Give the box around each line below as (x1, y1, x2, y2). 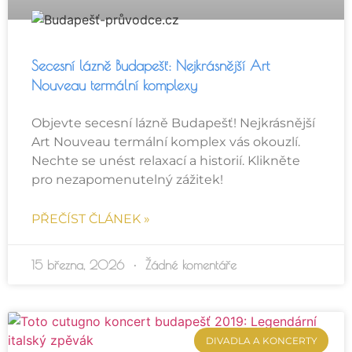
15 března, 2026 (31, 258, 129, 273)
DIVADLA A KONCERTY (205, 334, 317, 346)
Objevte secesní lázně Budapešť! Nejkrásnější (31, 115, 315, 131)
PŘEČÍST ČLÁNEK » (31, 211, 150, 227)
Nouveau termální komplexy (31, 77, 197, 94)
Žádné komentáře (141, 258, 236, 273)
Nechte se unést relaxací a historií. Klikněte (31, 153, 300, 169)
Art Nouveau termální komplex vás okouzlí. (31, 134, 300, 150)
